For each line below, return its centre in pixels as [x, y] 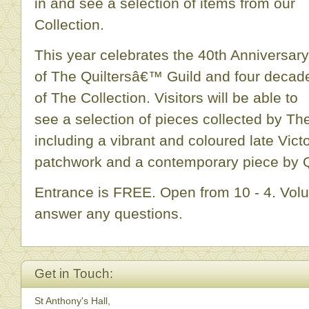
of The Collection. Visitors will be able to [166, 98]
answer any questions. [109, 213]
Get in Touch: [74, 273]
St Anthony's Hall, [72, 301]
